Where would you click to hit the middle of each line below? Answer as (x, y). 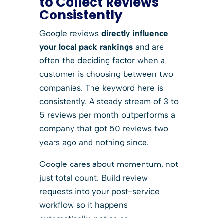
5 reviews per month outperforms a (107, 115)
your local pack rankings (86, 46)
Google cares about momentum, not (109, 164)
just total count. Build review (93, 177)
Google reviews (70, 33)
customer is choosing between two (106, 74)
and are (148, 46)
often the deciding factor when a (102, 60)
